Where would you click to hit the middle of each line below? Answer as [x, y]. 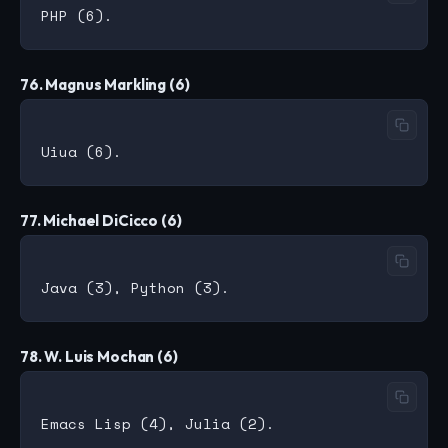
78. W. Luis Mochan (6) [99, 357]
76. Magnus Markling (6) [105, 85]
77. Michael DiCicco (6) [101, 221]
